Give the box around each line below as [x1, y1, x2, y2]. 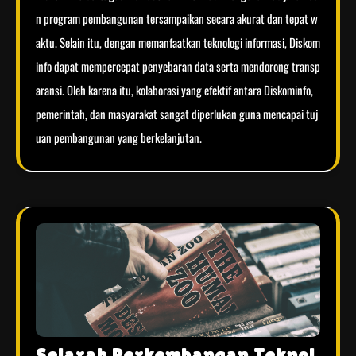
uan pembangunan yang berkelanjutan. [36, 128, 202, 146]
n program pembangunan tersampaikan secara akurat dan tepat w [36, 9, 318, 27]
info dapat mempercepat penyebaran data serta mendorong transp [36, 56, 320, 75]
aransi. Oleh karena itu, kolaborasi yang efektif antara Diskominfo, [36, 80, 313, 99]
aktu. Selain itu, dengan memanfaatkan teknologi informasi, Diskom [36, 33, 320, 51]
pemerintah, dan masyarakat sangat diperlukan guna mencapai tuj [36, 104, 318, 122]
